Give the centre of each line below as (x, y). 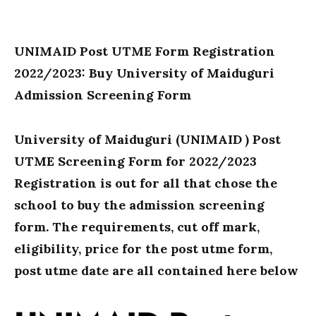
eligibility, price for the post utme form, (143, 249)
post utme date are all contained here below (156, 271)
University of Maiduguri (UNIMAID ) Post (147, 139)
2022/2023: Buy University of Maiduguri (144, 73)
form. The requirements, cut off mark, (137, 227)
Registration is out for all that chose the (146, 183)
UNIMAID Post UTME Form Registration (145, 51)
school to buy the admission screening (139, 205)
